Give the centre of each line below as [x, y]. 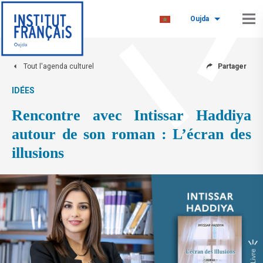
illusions [38, 153]
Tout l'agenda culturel [59, 66]
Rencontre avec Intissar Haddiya [131, 115]
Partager [232, 66]
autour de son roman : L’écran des [131, 134]
